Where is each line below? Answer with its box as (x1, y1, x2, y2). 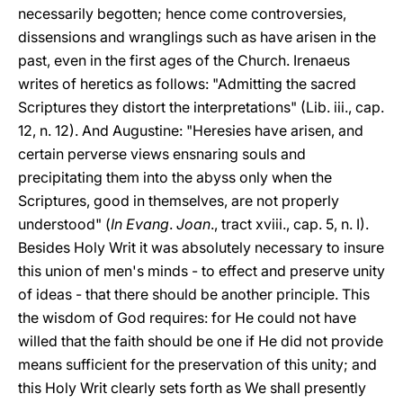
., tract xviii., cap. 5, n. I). (210, 215, 369, 233)
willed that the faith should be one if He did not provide (18, 332, 383, 350)
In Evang (111, 215, 169, 233)
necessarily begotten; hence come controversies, (18, 4, 346, 22)
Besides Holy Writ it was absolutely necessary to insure (18, 238, 384, 256)
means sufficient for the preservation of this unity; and (18, 355, 377, 373)
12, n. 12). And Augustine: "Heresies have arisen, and (18, 121, 363, 139)
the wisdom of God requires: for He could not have (18, 309, 356, 327)
